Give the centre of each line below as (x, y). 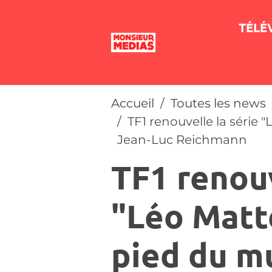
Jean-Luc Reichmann (182, 140)
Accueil (133, 103)
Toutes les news (218, 103)
